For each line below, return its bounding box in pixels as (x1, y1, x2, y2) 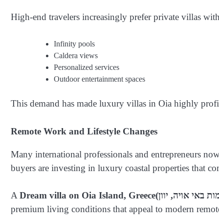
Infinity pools (54, 40, 95, 48)
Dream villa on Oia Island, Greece (20, 190, 155, 201)
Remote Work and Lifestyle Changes (11, 126, 157, 136)
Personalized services (54, 63, 119, 71)
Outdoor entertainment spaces (54, 75, 145, 83)
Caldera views (54, 51, 98, 60)
